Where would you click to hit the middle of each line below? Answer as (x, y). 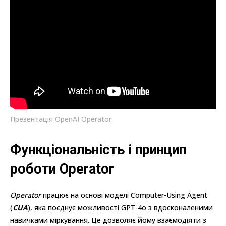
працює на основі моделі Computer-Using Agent (124, 195)
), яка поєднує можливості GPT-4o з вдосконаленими (120, 208)
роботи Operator (62, 169)
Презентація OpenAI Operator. (62, 119)
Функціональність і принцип (98, 150)
